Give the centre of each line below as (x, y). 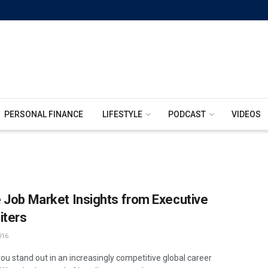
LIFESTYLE (122, 114)
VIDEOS (246, 114)
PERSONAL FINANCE (44, 114)
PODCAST (187, 114)
